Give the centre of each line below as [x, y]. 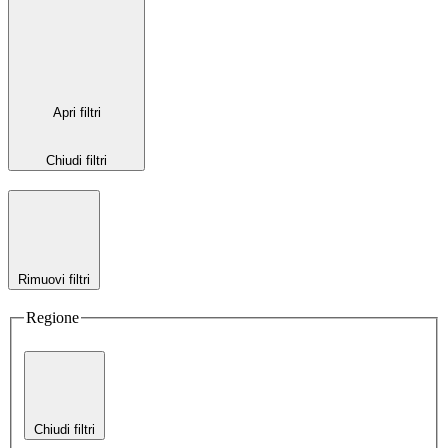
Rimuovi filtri [54, 280]
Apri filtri [76, 113]
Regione [52, 317]
